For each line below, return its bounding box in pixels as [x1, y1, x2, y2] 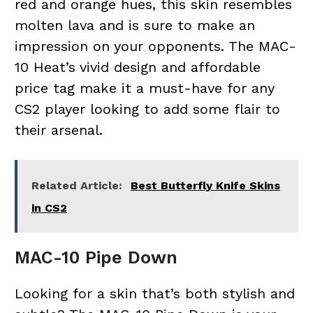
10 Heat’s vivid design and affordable [14, 58, 261, 75]
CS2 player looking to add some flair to [14, 100, 280, 117]
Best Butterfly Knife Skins [130, 178, 280, 192]
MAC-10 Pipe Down [14, 247, 177, 268]
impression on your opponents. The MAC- [14, 37, 296, 54]
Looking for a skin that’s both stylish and [14, 285, 295, 302]
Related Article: [31, 178, 122, 192]
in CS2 [31, 201, 67, 214]
